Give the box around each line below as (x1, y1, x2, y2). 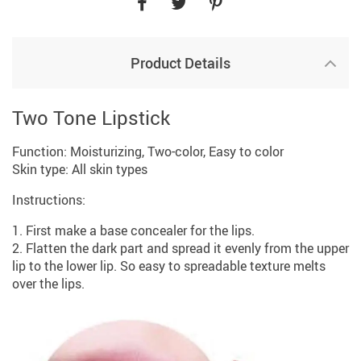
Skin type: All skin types (12, 160, 147, 178)
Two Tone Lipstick (12, 105, 170, 131)
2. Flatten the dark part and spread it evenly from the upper (12, 239, 349, 257)
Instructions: (12, 191, 85, 209)
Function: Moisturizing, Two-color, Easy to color (12, 143, 284, 160)
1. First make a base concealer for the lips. (12, 222, 255, 239)
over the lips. (12, 275, 85, 293)
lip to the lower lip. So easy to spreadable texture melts (12, 257, 326, 275)
